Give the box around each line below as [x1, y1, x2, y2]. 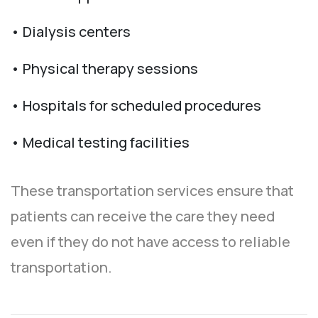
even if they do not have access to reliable [11, 232, 290, 252]
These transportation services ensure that [11, 181, 294, 201]
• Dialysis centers [11, 22, 131, 42]
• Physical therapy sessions [11, 59, 198, 79]
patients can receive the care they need [11, 207, 275, 226]
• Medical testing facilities [11, 133, 190, 153]
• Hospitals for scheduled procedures [11, 96, 261, 116]
